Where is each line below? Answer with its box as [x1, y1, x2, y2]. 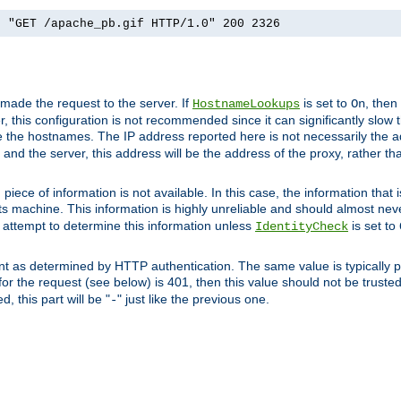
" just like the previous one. [117, 292, 269, 307]
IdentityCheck [255, 219, 348, 235]
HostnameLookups [192, 97, 300, 112]
